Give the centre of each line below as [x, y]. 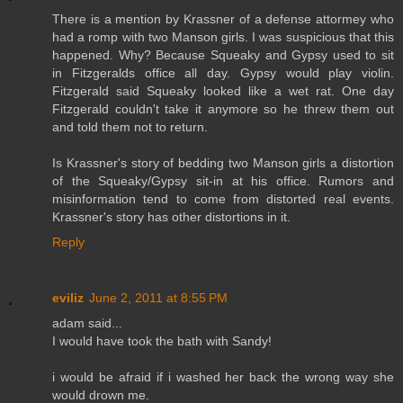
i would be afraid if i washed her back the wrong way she [223, 376]
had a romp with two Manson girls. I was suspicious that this [223, 37]
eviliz [68, 297]
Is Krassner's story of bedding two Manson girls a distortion [223, 163]
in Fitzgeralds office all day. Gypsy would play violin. [223, 73]
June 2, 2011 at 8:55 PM [158, 297]
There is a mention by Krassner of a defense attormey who [223, 19]
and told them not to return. [130, 127]
